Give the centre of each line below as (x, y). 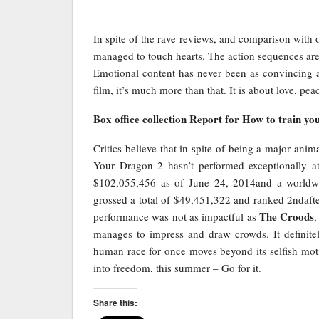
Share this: (115, 302)
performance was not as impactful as (177, 216)
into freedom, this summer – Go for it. (177, 267)
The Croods (287, 216)
